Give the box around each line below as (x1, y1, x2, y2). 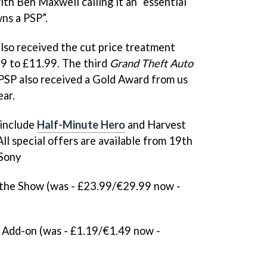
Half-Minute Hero (37, 117, 125, 131)
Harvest (147, 117, 186, 131)
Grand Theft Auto (110, 56, 193, 70)
